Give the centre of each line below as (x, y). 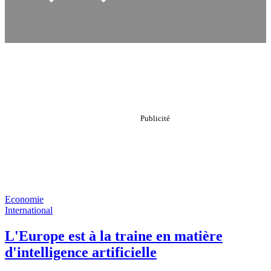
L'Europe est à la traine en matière (114, 236)
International (29, 210)
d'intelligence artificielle (81, 252)
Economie (24, 199)
